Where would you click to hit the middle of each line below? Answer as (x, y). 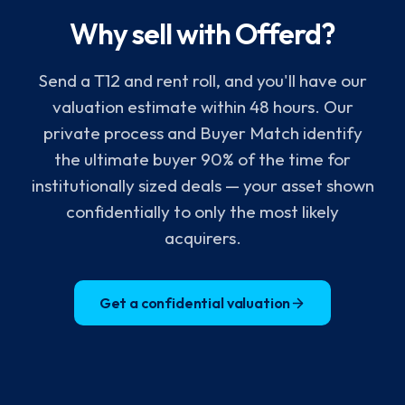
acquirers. (202, 238)
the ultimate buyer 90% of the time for (202, 159)
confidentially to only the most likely (202, 212)
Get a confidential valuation (195, 303)
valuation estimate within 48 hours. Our (202, 107)
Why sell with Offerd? (202, 33)
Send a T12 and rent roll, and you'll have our (202, 80)
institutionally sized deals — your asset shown (202, 185)
